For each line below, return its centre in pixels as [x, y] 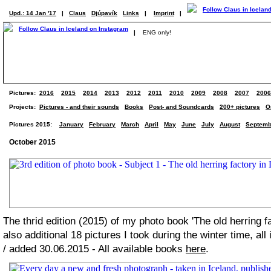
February [102, 124]
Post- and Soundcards [181, 107]
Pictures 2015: [31, 124]
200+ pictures [240, 107]
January [71, 124]
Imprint [164, 13]
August [230, 124]
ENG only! [157, 32]
